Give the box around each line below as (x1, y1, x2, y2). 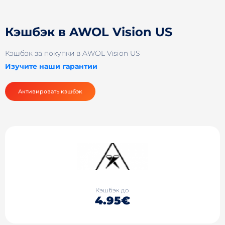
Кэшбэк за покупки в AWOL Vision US (5, 49, 140, 58)
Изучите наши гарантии (5, 61, 97, 71)
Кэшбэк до (95, 186, 130, 194)
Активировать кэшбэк (18, 87, 82, 95)
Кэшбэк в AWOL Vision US (5, 25, 172, 39)
